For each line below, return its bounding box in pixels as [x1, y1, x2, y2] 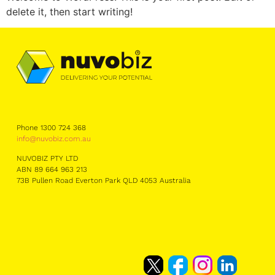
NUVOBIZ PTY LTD [16, 154, 78, 163]
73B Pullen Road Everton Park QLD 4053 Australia [16, 176, 191, 185]
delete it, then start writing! [6, 5, 133, 18]
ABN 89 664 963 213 [16, 165, 87, 174]
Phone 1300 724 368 [16, 123, 86, 133]
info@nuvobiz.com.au [16, 134, 91, 144]
